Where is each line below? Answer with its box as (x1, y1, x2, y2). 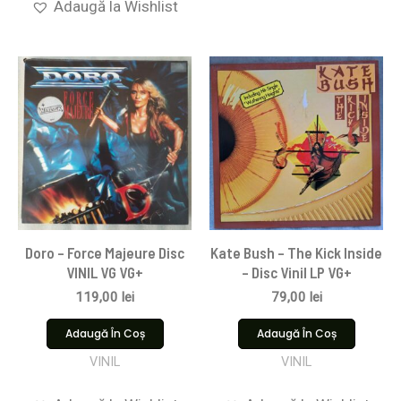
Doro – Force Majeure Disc (25, 243, 184, 261)
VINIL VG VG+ (66, 262, 143, 281)
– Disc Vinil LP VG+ (241, 262, 352, 281)
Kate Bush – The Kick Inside (210, 243, 382, 261)
